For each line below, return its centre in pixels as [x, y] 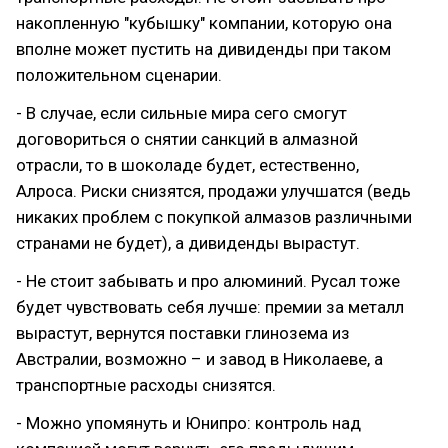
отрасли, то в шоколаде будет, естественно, [187, 164]
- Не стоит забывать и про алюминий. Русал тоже [208, 280]
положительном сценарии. [119, 74]
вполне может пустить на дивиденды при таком [203, 48]
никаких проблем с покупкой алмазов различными [214, 216]
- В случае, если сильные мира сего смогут [181, 112]
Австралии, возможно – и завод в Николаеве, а [199, 358]
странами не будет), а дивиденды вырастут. [188, 242]
